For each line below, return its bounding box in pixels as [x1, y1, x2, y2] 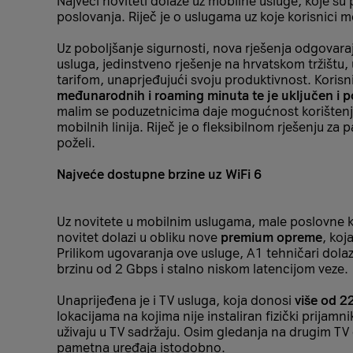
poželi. [57, 136, 95, 150]
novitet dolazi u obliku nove [57, 230, 221, 245]
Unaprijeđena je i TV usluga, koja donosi [57, 293, 295, 308]
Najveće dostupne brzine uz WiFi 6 [57, 167, 262, 182]
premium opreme [221, 230, 322, 245]
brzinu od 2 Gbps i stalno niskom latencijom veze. [57, 262, 348, 277]
